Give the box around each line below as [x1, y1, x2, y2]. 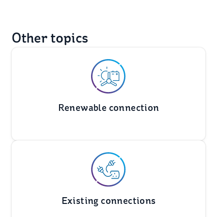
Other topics [12, 30, 88, 46]
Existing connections [61, 195, 156, 207]
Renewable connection [58, 102, 159, 114]
